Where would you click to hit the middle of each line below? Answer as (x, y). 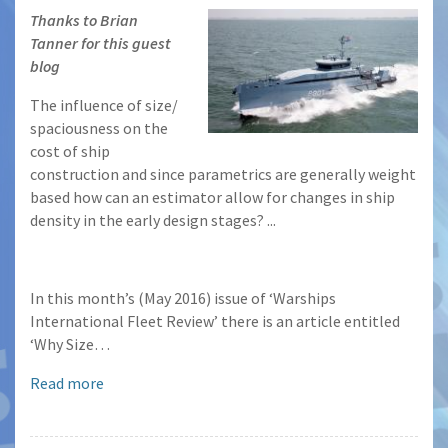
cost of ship (70, 151)
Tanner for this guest (100, 43)
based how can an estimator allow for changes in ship (212, 197)
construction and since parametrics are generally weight (223, 174)
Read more (67, 383)
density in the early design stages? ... (153, 220)
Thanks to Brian (84, 20)
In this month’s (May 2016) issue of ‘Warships (183, 298)
